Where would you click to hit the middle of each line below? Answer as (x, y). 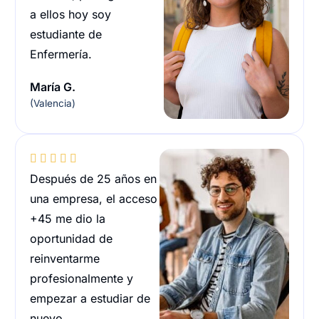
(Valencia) (53, 103)
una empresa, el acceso (94, 199)
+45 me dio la (68, 219)
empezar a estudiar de (90, 298)
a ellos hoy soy (71, 14)
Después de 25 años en (94, 179)
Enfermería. (61, 54)
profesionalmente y (82, 278)
